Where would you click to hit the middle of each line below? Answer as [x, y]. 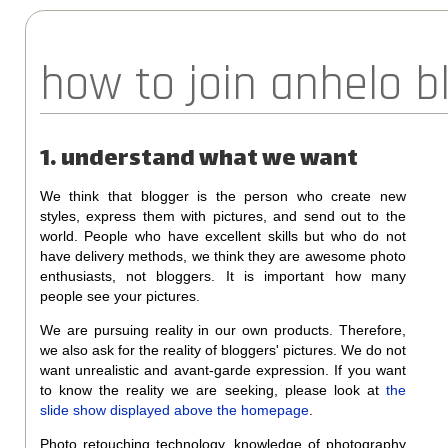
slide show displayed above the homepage [174, 409]
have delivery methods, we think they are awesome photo [222, 255]
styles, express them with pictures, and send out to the [222, 215]
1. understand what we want [198, 160]
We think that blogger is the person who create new [222, 195]
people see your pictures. [119, 295]
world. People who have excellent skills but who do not [222, 235]
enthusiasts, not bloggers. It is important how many [222, 275]
